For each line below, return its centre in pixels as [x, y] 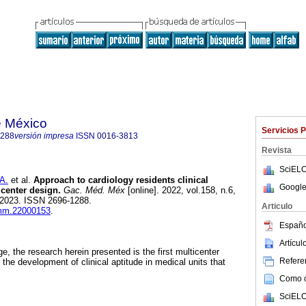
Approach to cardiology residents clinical [120, 180]
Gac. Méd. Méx [93, 191]
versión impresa [44, 136]
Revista [277, 150]
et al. [19, 180]
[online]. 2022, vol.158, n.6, [180, 191]
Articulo [277, 206]
